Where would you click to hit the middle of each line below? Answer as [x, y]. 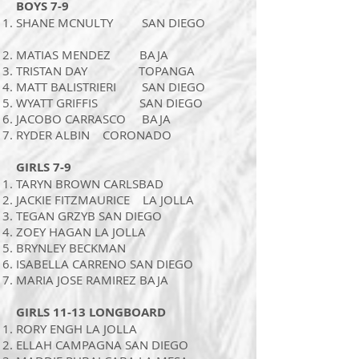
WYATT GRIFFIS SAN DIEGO [109, 103]
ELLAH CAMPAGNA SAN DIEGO [102, 345]
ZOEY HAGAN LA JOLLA [81, 232]
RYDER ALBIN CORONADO [94, 135]
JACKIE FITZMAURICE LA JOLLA [105, 200]
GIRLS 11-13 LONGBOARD [91, 313]
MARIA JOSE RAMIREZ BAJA [92, 280]
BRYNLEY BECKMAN [71, 248]
